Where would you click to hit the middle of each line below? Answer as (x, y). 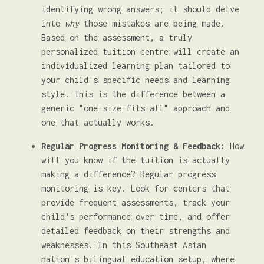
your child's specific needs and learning (136, 80)
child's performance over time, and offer (136, 217)
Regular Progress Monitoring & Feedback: (133, 146)
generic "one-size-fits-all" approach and (136, 108)
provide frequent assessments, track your (136, 202)
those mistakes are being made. (152, 23)
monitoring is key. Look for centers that (136, 188)
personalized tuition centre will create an (140, 52)
